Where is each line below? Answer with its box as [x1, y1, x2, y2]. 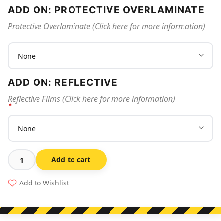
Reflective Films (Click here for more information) [8, 93, 175, 105]
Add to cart [51, 155, 91, 165]
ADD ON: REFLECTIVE [8, 76, 118, 89]
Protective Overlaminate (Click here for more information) [8, 21, 205, 32]
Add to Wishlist [19, 178, 69, 188]
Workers [7, 159, 39, 171]
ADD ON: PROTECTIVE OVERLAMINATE [8, 4, 205, 16]
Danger [7, 196, 36, 208]
